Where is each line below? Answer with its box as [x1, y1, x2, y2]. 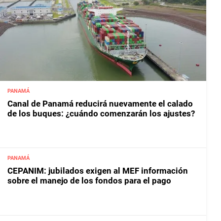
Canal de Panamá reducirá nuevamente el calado [7, 98, 193, 109]
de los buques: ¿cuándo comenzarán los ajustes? [7, 108, 195, 118]
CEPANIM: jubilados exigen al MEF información [7, 166, 188, 176]
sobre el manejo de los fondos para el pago [7, 176, 171, 186]
